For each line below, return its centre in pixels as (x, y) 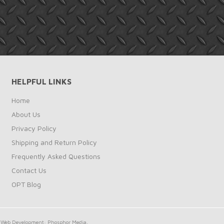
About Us (26, 114)
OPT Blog (26, 184)
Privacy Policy (34, 128)
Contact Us (29, 170)
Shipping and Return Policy (54, 142)
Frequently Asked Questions (56, 156)
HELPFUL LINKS (41, 81)
